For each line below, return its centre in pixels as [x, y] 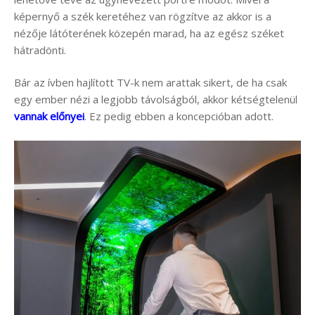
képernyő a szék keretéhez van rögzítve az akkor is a [143, 16]
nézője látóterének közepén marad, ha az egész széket [149, 33]
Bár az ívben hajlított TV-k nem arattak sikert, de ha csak [150, 83]
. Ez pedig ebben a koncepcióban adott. [179, 116]
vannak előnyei [49, 116]
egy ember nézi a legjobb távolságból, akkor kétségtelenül [156, 99]
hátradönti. [40, 50]
